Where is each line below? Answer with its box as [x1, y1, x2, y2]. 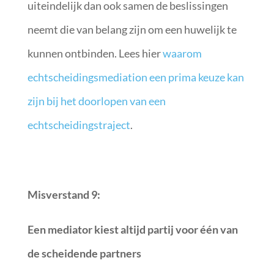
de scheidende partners [27, 246, 141, 260]
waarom [162, 46, 202, 60]
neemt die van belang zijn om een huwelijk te [27, 22, 237, 36]
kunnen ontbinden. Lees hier [27, 46, 163, 60]
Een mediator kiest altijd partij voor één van [27, 222, 238, 236]
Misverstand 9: [27, 187, 102, 201]
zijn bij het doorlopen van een [27, 94, 166, 108]
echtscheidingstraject [27, 117, 130, 131]
